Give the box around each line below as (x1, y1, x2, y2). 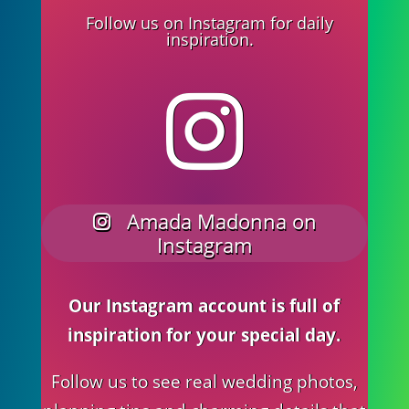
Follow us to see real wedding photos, (50, 369, 358, 393)
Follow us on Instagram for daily (86, 11, 334, 34)
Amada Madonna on (121, 207, 318, 236)
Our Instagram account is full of (68, 293, 341, 318)
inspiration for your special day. (68, 322, 341, 347)
